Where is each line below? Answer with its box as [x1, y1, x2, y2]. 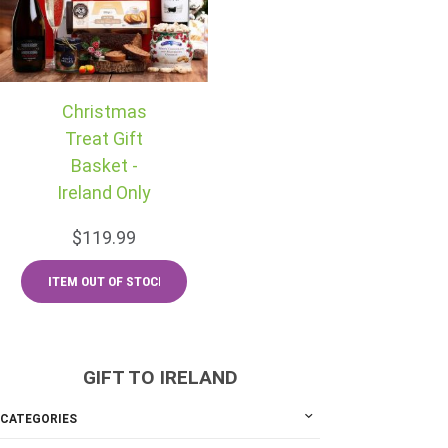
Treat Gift [65, 127, 143, 149]
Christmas [61, 100, 147, 122]
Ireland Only [57, 181, 151, 203]
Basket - [70, 154, 138, 176]
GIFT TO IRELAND [82, 365, 238, 389]
